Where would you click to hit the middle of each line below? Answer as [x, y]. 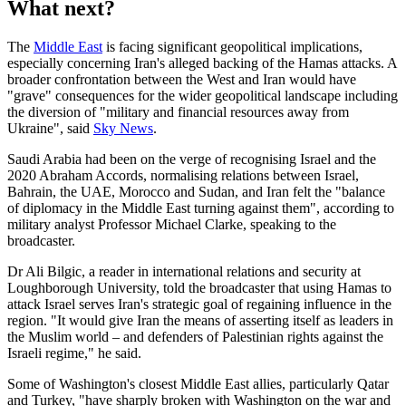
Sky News [123, 129]
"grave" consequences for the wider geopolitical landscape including [203, 96]
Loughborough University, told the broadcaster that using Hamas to [199, 288]
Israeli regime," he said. [76, 353]
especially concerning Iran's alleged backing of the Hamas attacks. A [202, 63]
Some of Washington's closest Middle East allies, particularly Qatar [198, 384]
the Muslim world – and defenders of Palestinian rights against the [195, 337]
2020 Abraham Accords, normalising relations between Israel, [183, 176]
